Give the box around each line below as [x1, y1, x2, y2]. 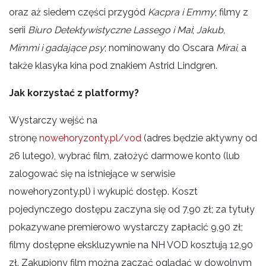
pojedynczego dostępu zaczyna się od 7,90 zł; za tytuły [9, 203, 255, 215]
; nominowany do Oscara [104, 42, 214, 53]
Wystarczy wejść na [9, 114, 97, 126]
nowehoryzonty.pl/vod [39, 132, 141, 144]
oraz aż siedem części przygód [9, 6, 148, 18]
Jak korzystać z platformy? [9, 87, 139, 99]
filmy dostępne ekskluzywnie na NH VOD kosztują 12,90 [9, 239, 253, 251]
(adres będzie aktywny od [141, 132, 257, 144]
